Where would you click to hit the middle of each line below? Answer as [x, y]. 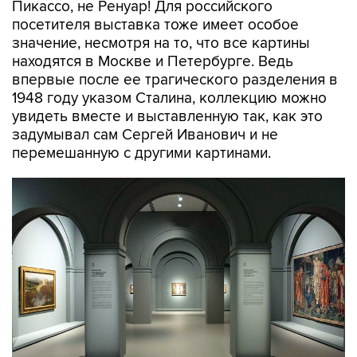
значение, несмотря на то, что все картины [161, 43]
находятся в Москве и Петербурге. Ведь [153, 62]
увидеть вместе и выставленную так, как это [167, 117]
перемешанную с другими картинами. [141, 153]
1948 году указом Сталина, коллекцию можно [169, 98]
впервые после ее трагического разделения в [175, 80]
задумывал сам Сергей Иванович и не [145, 135]
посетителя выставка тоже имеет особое [155, 25]
